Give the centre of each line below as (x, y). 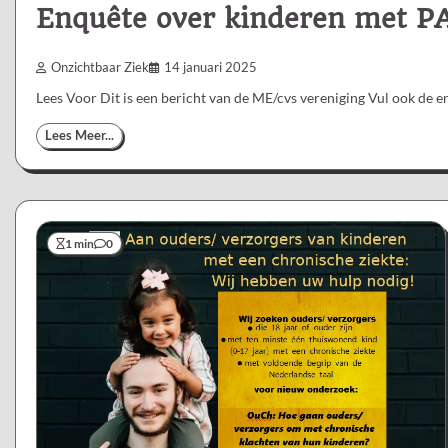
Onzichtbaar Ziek (100, 68)
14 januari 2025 (210, 68)
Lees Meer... (79, 136)
